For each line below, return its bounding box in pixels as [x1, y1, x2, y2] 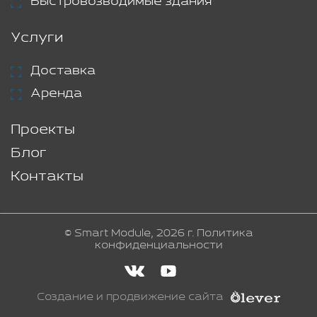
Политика [196, 227, 253, 239]
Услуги [11, 30, 63, 46]
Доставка [30, 64, 96, 78]
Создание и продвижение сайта [37, 291, 224, 304]
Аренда [30, 86, 82, 100]
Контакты [11, 168, 83, 185]
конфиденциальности [94, 239, 223, 251]
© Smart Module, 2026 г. [64, 227, 197, 239]
